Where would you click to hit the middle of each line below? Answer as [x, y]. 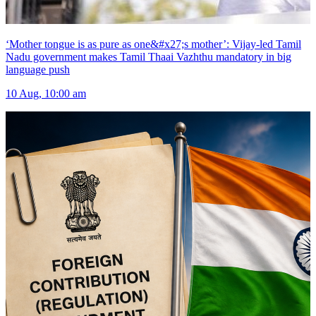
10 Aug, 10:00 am [46, 94]
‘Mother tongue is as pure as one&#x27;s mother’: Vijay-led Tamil [153, 44]
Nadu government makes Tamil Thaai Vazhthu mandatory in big [148, 57]
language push [38, 70]
